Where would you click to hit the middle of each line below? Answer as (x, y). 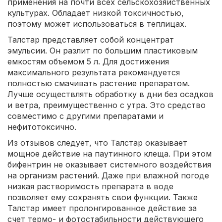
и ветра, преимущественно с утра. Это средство (107, 105)
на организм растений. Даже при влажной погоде (108, 175)
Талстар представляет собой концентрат (91, 40)
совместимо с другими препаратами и (85, 116)
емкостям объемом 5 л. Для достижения (88, 61)
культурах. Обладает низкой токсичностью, (96, 13)
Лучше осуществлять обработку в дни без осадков (111, 94)
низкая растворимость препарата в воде (90, 186)
